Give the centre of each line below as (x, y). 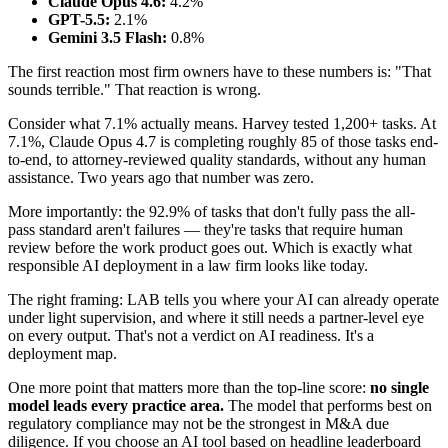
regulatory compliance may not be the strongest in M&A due (198, 423)
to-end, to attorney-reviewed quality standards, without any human (217, 159)
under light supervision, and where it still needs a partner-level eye (216, 317)
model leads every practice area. (116, 405)
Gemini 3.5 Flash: (107, 37)
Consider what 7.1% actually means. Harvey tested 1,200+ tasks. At (222, 123)
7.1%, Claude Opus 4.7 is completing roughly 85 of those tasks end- (223, 141)
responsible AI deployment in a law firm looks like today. (188, 265)
